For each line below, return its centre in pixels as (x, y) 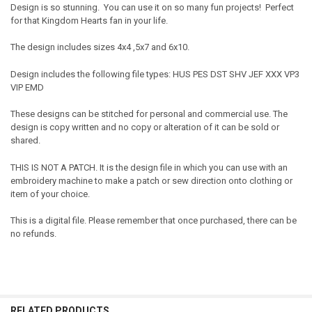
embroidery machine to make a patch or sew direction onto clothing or (151, 180)
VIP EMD (27, 87)
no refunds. (33, 234)
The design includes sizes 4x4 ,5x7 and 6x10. (100, 47)
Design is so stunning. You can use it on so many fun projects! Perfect (152, 7)
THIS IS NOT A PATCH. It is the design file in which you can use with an (149, 167)
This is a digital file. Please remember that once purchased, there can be (153, 221)
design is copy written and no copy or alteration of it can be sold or (145, 127)
